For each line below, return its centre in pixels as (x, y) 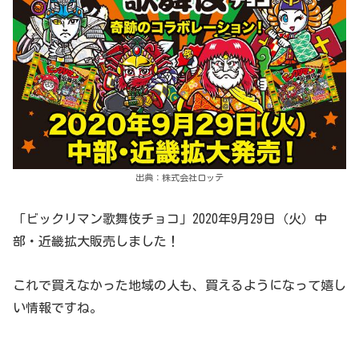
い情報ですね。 (58, 308)
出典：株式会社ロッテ (179, 177)
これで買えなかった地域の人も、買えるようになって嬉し (179, 286)
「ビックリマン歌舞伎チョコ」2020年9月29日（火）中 (170, 218)
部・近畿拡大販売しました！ (96, 241)
